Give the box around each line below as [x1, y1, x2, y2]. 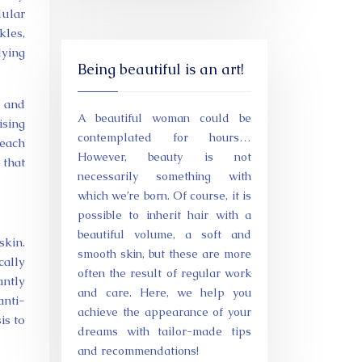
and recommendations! [78, 343, 199, 358]
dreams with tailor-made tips [78, 324, 251, 339]
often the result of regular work [78, 266, 251, 280]
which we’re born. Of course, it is [78, 188, 251, 203]
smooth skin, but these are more [78, 246, 251, 261]
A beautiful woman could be [78, 111, 251, 125]
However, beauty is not [78, 149, 251, 164]
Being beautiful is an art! [78, 60, 244, 78]
